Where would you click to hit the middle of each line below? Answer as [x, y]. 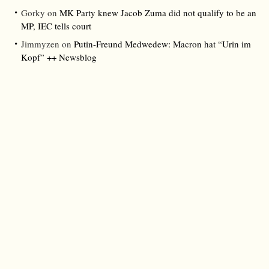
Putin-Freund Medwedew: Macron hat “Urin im [162, 44]
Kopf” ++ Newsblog [59, 57]
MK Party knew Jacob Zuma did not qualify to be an [158, 13]
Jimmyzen [40, 44]
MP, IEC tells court [56, 26]
